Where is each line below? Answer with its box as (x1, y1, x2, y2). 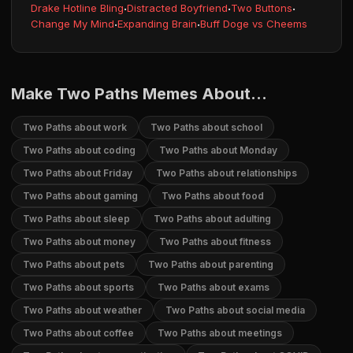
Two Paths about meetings (158, 327, 282, 339)
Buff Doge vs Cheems (200, 17, 307, 30)
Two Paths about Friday (23, 167, 132, 179)
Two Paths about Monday (159, 144, 277, 156)
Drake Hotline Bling (31, 2, 124, 14)
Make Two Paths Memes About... (11, 84, 267, 103)
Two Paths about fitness (159, 236, 271, 247)
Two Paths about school (150, 121, 262, 133)
